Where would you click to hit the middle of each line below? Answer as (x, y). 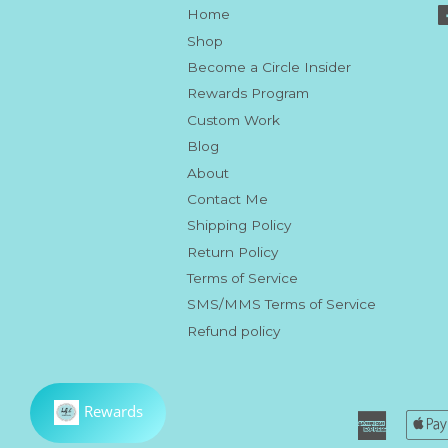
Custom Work (233, 119)
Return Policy (232, 251)
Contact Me (227, 198)
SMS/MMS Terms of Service (281, 304)
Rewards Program (248, 93)
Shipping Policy (239, 225)
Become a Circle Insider (269, 66)
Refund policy (233, 330)
